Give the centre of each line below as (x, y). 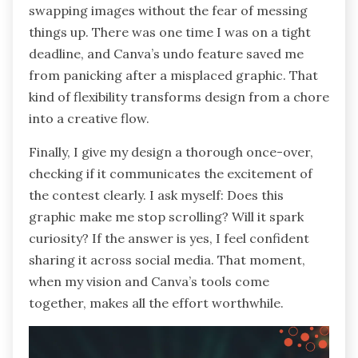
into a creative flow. (89, 118)
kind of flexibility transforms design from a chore (179, 96)
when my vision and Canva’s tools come (149, 281)
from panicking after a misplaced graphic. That (173, 75)
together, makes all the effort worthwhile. (156, 302)
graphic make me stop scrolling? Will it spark (166, 216)
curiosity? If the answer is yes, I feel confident (169, 238)
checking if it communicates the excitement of (171, 173)
